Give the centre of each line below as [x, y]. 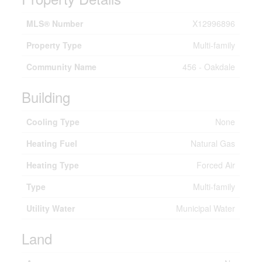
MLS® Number [55, 23]
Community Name [62, 67]
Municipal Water [206, 208]
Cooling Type [53, 122]
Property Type [54, 45]
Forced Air [216, 165]
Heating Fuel [52, 143]
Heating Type [53, 165]
